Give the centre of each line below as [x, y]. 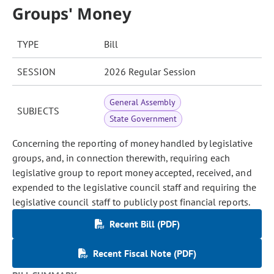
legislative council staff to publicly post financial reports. [131, 202]
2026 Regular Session [150, 72]
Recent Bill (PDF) [144, 224]
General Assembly [143, 102]
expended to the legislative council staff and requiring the [134, 187]
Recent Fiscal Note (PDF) [144, 253]
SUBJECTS [38, 111]
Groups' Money [72, 13]
